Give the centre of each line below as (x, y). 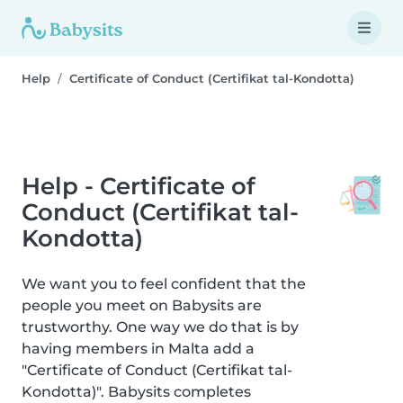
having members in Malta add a (138, 349)
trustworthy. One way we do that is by (160, 327)
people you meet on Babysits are (142, 305)
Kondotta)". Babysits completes (136, 392)
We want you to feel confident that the (164, 284)
